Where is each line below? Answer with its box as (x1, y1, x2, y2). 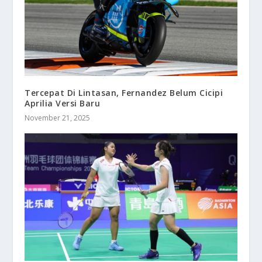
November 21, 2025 (25, 112, 91, 123)
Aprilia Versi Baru (25, 97, 101, 109)
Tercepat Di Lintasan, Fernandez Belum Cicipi (25, 87, 223, 98)
